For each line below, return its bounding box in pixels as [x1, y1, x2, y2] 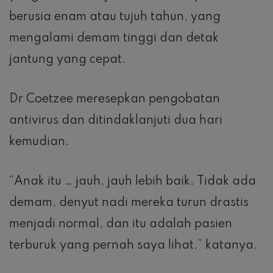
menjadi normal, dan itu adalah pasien [9, 218, 232, 230]
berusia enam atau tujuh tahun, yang [9, 10, 221, 23]
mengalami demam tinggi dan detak [9, 32, 219, 44]
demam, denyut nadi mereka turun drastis [9, 196, 249, 209]
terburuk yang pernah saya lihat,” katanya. [9, 239, 258, 252]
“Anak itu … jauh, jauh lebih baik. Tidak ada [9, 175, 256, 188]
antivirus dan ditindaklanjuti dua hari [9, 114, 222, 127]
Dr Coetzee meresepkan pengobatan [9, 93, 220, 105]
